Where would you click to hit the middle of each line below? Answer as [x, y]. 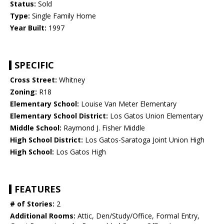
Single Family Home [63, 16]
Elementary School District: [59, 116]
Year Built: [28, 28]
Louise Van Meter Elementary [128, 104]
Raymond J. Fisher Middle [103, 128]
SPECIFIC [34, 65]
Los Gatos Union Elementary [155, 116]
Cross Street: [33, 80]
